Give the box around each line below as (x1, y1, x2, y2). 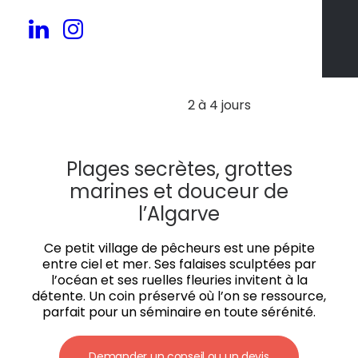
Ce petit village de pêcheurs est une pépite (43, 239, 315, 257)
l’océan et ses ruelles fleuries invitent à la (50, 271, 308, 289)
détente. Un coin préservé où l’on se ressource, (32, 287, 326, 305)
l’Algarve (138, 201, 220, 227)
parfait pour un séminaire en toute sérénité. (42, 303, 316, 321)
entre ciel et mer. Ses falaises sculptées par (42, 255, 316, 273)
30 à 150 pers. (153, 33, 237, 51)
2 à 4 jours (187, 96, 251, 114)
